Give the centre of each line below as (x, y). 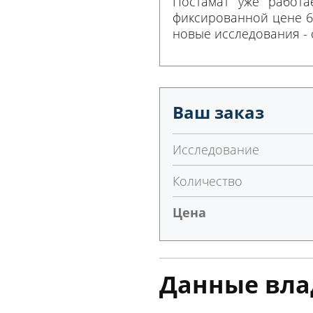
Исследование (216, 150)
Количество (208, 181)
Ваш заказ (218, 112)
